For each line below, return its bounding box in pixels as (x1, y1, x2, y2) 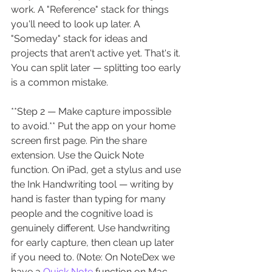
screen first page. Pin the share (11, 135, 149, 147)
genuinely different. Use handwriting (11, 222, 172, 234)
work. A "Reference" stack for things (11, 4, 171, 16)
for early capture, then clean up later (11, 237, 177, 249)
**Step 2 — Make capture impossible (11, 106, 174, 118)
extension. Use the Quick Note (11, 149, 146, 161)
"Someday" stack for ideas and (11, 33, 150, 45)
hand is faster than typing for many (11, 193, 168, 205)
